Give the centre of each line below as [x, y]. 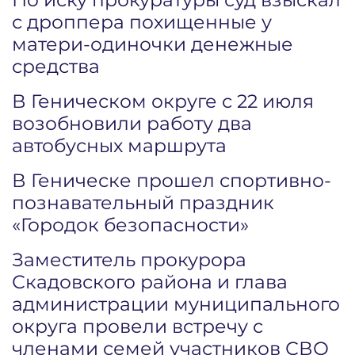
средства [56, 66]
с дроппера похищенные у [142, 22]
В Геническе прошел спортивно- [172, 180]
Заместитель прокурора [129, 260]
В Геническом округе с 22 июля [163, 101]
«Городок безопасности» [130, 225]
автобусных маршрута [119, 145]
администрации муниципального [176, 304]
